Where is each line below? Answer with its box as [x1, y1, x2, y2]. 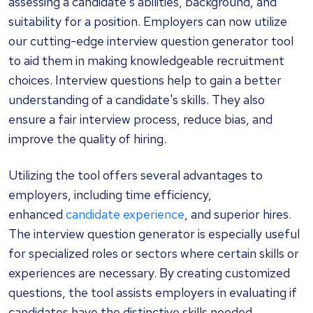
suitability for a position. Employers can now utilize [8, 13, 287, 29]
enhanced [8, 205, 66, 222]
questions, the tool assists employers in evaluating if [8, 284, 297, 300]
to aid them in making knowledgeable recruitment [8, 52, 284, 68]
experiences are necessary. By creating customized [8, 264, 290, 281]
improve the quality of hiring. [8, 130, 166, 147]
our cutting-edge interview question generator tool [8, 32, 293, 49]
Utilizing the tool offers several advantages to [8, 166, 263, 183]
